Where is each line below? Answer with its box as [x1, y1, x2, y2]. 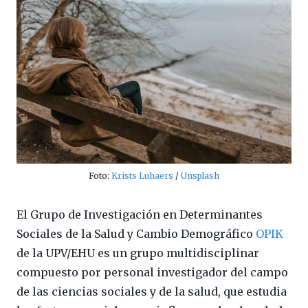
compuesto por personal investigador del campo [16, 265, 288, 279]
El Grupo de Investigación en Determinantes [16, 207, 263, 221]
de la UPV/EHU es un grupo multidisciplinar [16, 245, 259, 260]
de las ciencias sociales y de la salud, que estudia [16, 284, 287, 298]
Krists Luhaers [111, 170, 173, 181]
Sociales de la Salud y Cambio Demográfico [16, 226, 256, 241]
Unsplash [181, 170, 219, 181]
